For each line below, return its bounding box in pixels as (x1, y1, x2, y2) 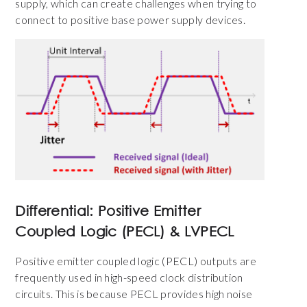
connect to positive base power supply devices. (15, 13, 248, 27)
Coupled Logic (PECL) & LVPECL (15, 223, 234, 239)
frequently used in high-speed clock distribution (15, 270, 243, 284)
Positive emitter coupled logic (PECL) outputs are (15, 254, 257, 267)
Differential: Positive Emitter (15, 202, 201, 219)
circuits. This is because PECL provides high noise (15, 286, 253, 300)
